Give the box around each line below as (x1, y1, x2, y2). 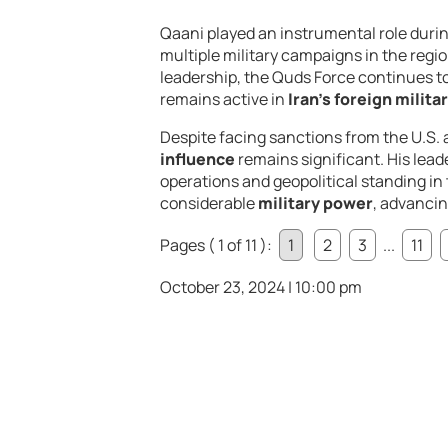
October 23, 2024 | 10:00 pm (160, 276, 362, 299)
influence (160, 148, 235, 171)
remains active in (160, 88, 288, 111)
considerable (160, 192, 258, 215)
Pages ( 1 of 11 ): (160, 234, 275, 257)
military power (258, 192, 373, 215)
